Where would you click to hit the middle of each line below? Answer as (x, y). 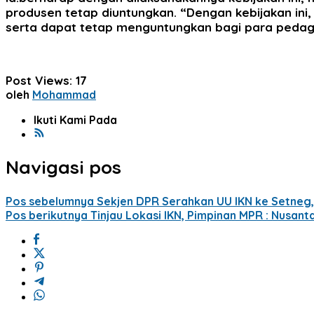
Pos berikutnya (47, 215)
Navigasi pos (63, 168)
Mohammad (64, 94)
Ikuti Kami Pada (75, 120)
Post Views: (39, 80)
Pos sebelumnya (50, 201)
